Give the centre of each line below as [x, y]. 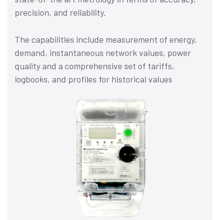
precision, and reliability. [60, 12]
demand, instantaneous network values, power [103, 53]
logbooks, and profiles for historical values [94, 79]
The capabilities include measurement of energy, [106, 39]
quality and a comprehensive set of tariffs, [95, 66]
